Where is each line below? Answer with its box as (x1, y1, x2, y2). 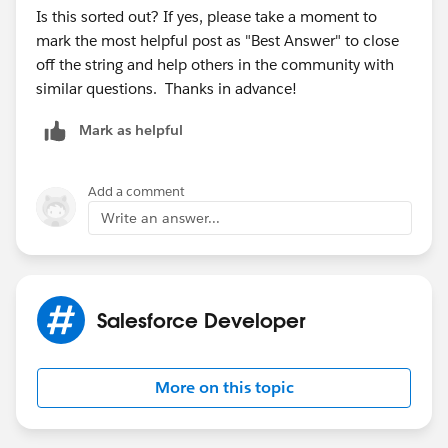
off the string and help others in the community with (36, 54, 394, 74)
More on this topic (154, 376, 294, 398)
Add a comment (88, 182, 185, 200)
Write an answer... (101, 208, 220, 227)
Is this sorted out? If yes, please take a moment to (36, 6, 377, 26)
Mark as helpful (79, 120, 183, 139)
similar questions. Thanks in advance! (36, 78, 297, 98)
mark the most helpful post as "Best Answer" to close (36, 30, 399, 50)
